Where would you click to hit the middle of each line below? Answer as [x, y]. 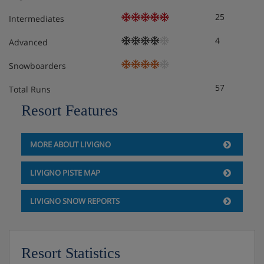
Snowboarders [37, 66]
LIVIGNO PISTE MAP [65, 173]
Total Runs [30, 90]
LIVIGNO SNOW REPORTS [75, 201]
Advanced [28, 42]
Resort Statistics [71, 253]
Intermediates [37, 19]
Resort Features [69, 111]
